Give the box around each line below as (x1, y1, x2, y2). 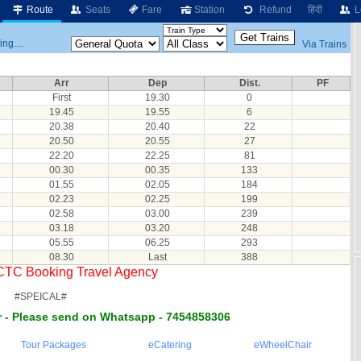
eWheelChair (253, 339, 312, 351)
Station (192, 4, 226, 15)
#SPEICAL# (14, 291, 67, 302)
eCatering (147, 339, 192, 351)
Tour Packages (20, 339, 86, 351)
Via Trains (302, 38, 346, 50)
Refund (255, 4, 293, 15)
